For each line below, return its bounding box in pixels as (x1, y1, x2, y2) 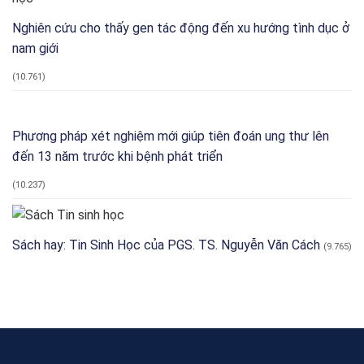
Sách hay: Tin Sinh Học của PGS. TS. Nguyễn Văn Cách (12, 236, 320, 253)
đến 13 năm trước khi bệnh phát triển (12, 148, 223, 164)
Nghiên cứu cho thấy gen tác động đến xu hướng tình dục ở (12, 19, 349, 36)
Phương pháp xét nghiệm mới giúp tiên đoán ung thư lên (12, 128, 329, 144)
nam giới (12, 40, 58, 56)
